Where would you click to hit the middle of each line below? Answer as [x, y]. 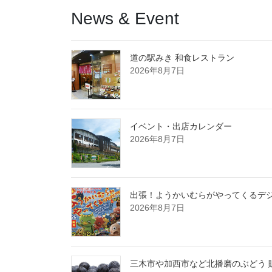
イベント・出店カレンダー [181, 127]
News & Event [125, 18]
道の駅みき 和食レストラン [182, 58]
